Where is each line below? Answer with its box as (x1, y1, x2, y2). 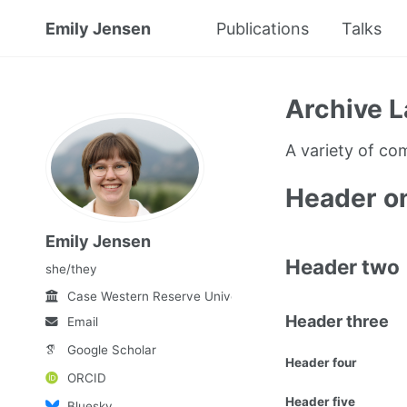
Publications (216, 19, 309, 38)
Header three (284, 312, 389, 332)
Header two (284, 254, 400, 280)
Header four (284, 355, 357, 371)
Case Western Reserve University (66, 288, 263, 303)
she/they (45, 261, 97, 276)
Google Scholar (66, 342, 156, 358)
